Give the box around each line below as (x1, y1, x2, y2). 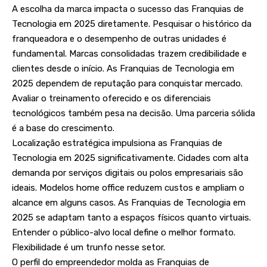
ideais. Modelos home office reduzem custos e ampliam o (12, 182, 244, 194)
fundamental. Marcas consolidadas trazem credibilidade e (12, 48, 247, 60)
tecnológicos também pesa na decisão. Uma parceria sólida (12, 108, 255, 119)
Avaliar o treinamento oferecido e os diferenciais (12, 93, 211, 104)
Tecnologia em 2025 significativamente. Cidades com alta (12, 153, 249, 164)
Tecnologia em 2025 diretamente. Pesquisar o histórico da (12, 18, 252, 30)
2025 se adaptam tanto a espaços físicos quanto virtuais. (12, 212, 251, 223)
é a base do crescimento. (12, 123, 114, 134)
